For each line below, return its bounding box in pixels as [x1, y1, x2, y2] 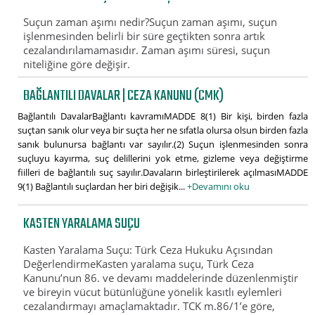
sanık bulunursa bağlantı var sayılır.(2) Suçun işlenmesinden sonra [18, 137, 308, 150]
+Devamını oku [187, 179, 250, 193]
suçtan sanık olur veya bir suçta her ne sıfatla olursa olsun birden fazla [18, 123, 308, 136]
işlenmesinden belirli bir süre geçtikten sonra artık [23, 29, 266, 44]
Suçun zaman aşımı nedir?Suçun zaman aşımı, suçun [23, 15, 278, 30]
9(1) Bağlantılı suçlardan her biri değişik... [18, 179, 187, 193]
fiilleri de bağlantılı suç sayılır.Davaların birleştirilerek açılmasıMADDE [18, 165, 308, 179]
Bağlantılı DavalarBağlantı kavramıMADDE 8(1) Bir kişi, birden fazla [18, 109, 308, 122]
